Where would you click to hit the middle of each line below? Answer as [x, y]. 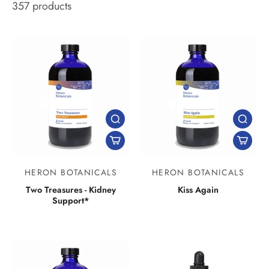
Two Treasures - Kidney [71, 190]
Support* [71, 201]
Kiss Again [198, 190]
